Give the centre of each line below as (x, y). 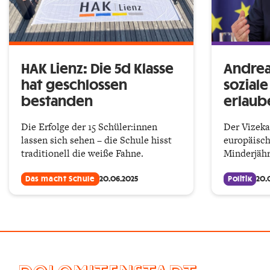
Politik (240, 179)
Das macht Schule (60, 179)
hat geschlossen (74, 85)
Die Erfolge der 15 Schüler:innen (89, 127)
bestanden (57, 102)
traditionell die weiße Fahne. (82, 153)
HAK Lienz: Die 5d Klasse (97, 69)
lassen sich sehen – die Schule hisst (96, 140)
